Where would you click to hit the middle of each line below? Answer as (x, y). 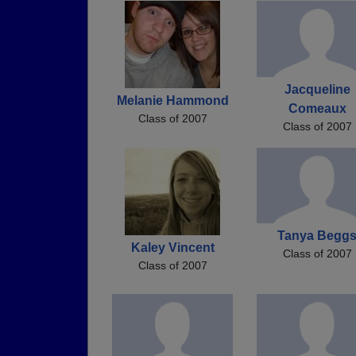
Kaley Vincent (172, 247)
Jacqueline (317, 89)
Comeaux (317, 108)
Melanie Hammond (172, 100)
